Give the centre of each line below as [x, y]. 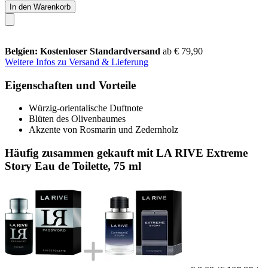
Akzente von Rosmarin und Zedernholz [103, 130]
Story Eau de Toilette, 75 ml [73, 166]
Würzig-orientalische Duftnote [86, 108]
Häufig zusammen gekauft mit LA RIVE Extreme [126, 153]
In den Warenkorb [40, 7]
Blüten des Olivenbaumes [77, 119]
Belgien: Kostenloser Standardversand [84, 51]
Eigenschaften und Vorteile [70, 85]
